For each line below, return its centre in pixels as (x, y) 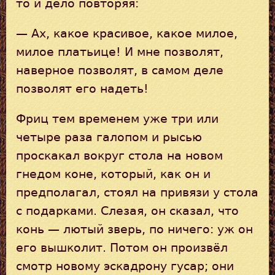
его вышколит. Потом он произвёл (122, 247)
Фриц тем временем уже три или (117, 118)
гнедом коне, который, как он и (113, 174)
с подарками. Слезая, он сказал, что (127, 211)
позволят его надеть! (82, 88)
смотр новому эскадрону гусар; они (125, 266)
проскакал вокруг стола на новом (119, 155)
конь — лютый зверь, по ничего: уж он (134, 229)
